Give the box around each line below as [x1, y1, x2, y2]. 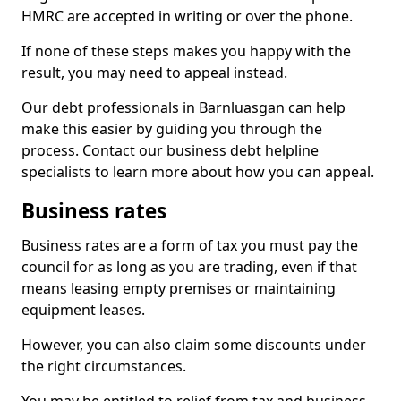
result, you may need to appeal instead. [21, 63, 287, 82]
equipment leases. [21, 300, 145, 320]
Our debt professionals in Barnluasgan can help [21, 98, 346, 117]
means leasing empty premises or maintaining [21, 278, 336, 298]
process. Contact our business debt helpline [21, 141, 319, 160]
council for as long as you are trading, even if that [21, 257, 357, 277]
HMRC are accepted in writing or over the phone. [21, 6, 353, 26]
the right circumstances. [21, 356, 186, 376]
